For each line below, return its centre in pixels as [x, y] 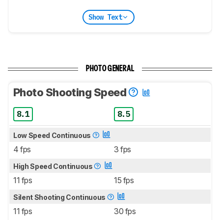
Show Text [105, 17]
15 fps [124, 180]
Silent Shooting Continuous [60, 197]
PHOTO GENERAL [110, 69]
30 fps [125, 211]
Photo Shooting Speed [71, 93]
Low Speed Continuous [53, 136]
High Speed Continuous [54, 166]
